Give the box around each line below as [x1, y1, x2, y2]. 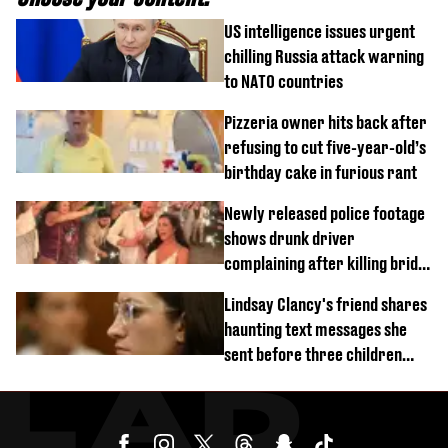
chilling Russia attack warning [224, 45, 424, 67]
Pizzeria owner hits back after [224, 111, 427, 133]
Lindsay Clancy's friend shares [224, 293, 427, 315]
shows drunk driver [224, 227, 355, 249]
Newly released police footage [224, 202, 425, 224]
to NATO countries [224, 70, 343, 92]
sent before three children [224, 343, 402, 365]
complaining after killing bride [224, 252, 426, 274]
